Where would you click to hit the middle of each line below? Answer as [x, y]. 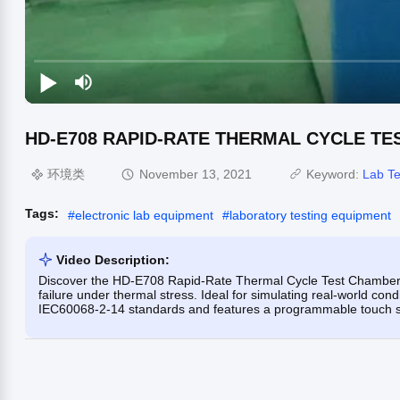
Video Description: [113, 259]
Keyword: [334, 175]
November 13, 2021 [196, 175]
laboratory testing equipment [310, 215]
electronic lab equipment [144, 215]
